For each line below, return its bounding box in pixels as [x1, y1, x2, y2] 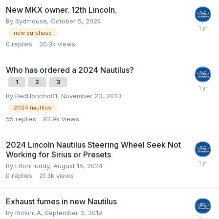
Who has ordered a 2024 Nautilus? [6, 65, 134, 75]
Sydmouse [15, 17, 47, 25]
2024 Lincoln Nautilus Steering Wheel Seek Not [6, 139, 181, 150]
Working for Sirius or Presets [6, 149, 111, 159]
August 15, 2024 [53, 161, 103, 170]
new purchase [14, 29, 52, 36]
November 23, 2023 [61, 91, 122, 100]
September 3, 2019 [45, 208, 102, 217]
